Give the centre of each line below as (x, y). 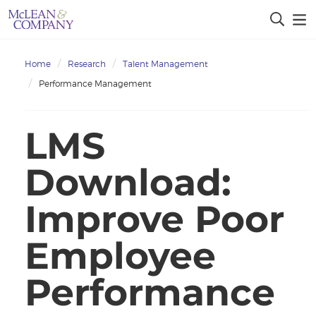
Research (87, 64)
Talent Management (165, 64)
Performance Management (95, 84)
